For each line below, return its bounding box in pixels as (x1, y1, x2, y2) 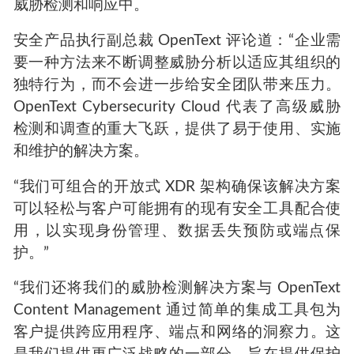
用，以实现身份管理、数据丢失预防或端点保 (13, 223, 341, 239)
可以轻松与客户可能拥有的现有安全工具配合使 (13, 201, 341, 217)
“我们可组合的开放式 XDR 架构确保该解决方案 (13, 179, 341, 194)
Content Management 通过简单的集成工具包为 (13, 303, 341, 318)
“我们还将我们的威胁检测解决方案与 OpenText (13, 281, 341, 296)
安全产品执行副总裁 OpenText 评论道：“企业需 (13, 32, 341, 48)
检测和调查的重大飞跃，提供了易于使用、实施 (13, 121, 341, 137)
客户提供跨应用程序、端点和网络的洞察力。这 (13, 325, 341, 341)
